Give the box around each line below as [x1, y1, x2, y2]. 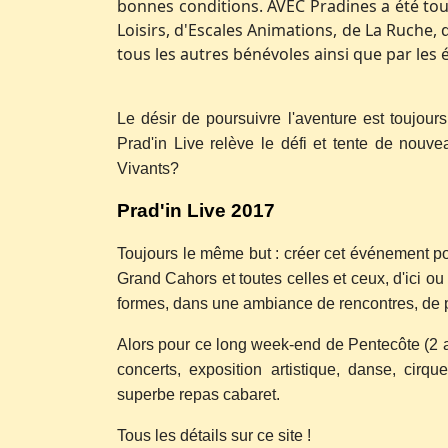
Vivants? [117, 160, 179, 177]
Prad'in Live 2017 [117, 200, 275, 221]
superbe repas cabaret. [117, 386, 280, 403]
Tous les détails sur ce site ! [117, 427, 311, 444]
